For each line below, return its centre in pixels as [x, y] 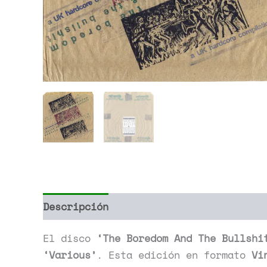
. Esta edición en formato [174, 255]
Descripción [76, 206]
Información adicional [187, 206]
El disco [70, 238]
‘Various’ [70, 255]
